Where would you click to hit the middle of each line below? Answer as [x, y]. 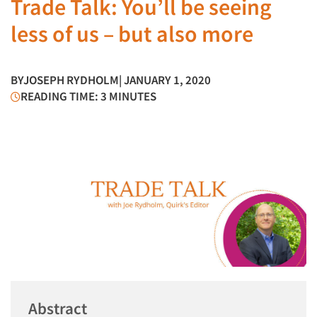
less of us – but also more [132, 34]
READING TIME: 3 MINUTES [88, 96]
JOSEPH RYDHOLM [71, 80]
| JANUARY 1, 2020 [165, 80]
